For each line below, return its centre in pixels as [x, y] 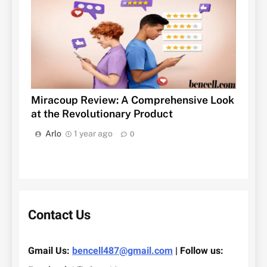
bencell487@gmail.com [122, 251]
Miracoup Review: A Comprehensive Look [133, 100]
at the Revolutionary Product [102, 113]
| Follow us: [198, 251]
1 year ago [93, 133]
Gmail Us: [50, 251]
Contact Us [59, 215]
